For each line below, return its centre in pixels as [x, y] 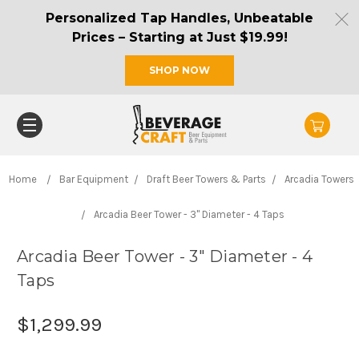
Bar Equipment [93, 179]
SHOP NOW [179, 70]
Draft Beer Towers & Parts [206, 179]
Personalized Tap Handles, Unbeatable [179, 18]
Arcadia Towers [319, 179]
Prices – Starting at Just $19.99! [179, 37]
